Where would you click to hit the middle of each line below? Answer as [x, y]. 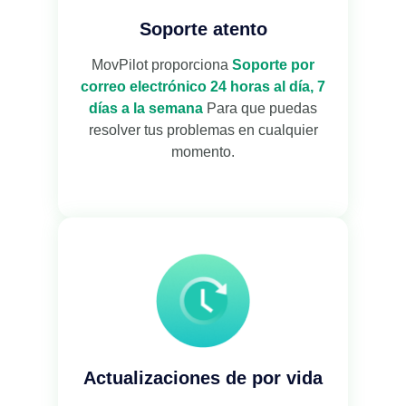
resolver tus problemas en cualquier [203, 130]
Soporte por [273, 64]
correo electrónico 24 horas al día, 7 [203, 86]
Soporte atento [203, 29]
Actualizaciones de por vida [203, 377]
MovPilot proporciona [162, 64]
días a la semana [148, 108]
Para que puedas [262, 108]
